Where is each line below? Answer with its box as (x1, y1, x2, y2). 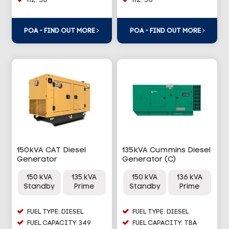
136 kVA (177, 173, 203, 181)
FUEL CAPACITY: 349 (27, 219, 91, 226)
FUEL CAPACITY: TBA (132, 219, 197, 226)
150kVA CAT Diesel (16, 146, 86, 154)
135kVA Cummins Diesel (122, 146, 211, 154)
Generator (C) (122, 155, 176, 164)
